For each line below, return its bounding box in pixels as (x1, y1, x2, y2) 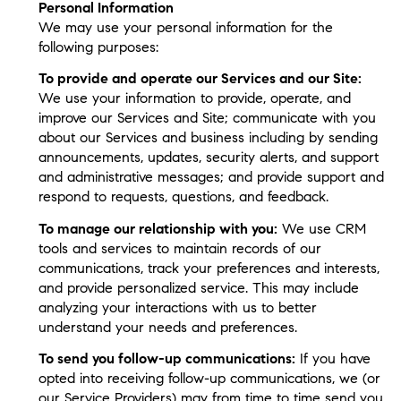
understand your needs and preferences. (38, 318, 297, 336)
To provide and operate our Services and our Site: (38, 70, 362, 88)
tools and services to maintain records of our (38, 239, 321, 257)
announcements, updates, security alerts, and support (38, 149, 379, 166)
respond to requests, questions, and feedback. (38, 188, 328, 206)
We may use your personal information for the (38, 18, 333, 36)
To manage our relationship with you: (38, 219, 277, 237)
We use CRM (277, 219, 366, 237)
